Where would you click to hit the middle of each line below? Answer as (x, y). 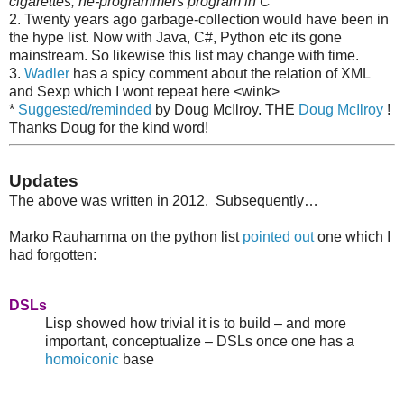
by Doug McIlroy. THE (225, 109)
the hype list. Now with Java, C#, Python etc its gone (175, 37)
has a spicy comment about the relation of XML (220, 73)
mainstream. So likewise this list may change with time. (184, 55)
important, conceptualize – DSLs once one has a (200, 342)
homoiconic (82, 360)
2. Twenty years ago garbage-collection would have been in (199, 19)
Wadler (47, 73)
